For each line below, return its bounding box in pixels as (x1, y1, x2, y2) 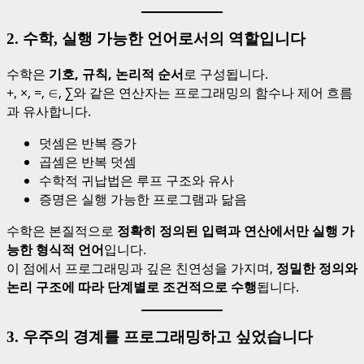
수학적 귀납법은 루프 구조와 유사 (39, 171, 234, 189)
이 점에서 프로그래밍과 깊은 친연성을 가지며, (6, 258, 276, 277)
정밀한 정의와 (276, 258, 357, 277)
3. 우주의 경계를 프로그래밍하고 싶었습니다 (6, 327, 313, 345)
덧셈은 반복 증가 (39, 133, 136, 152)
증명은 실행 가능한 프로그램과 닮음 (39, 189, 247, 208)
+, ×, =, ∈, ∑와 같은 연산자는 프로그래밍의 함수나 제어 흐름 (6, 83, 353, 102)
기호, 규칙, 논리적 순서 (49, 64, 184, 83)
